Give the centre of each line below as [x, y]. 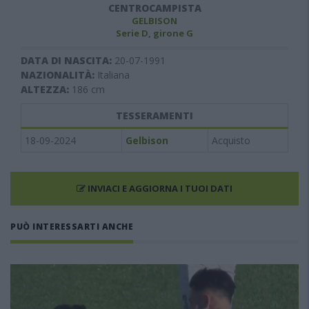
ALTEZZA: [46, 89]
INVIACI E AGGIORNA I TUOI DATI [159, 188]
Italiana [113, 75]
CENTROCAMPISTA [154, 8]
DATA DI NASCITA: [68, 60]
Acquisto [231, 140]
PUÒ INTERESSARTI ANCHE [72, 227]
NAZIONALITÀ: [59, 75]
